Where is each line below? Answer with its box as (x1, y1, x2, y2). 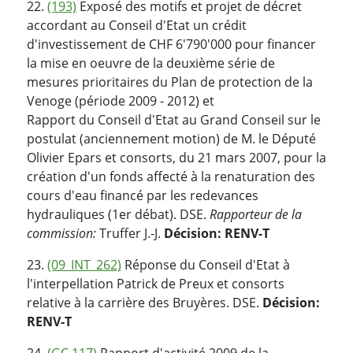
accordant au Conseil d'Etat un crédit (27, 16, 247, 34)
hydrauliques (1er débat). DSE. (27, 205, 210, 223)
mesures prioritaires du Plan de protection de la (27, 72, 313, 91)
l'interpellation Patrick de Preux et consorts (27, 274, 284, 292)
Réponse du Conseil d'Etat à (121, 255, 290, 273)
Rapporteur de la (210, 205, 302, 223)
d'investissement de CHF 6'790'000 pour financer (27, 35, 316, 53)
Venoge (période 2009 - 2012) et (27, 91, 214, 110)
